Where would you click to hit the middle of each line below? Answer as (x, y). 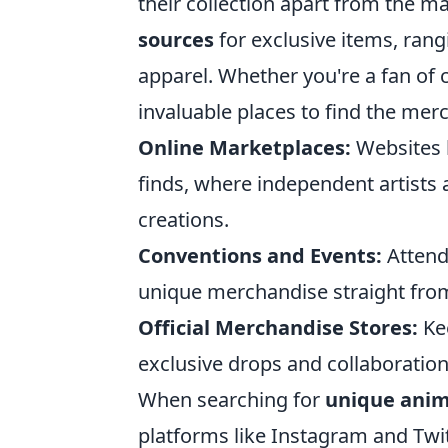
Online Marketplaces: (244, 148)
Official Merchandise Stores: (278, 328)
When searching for (231, 400)
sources (176, 40)
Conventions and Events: (260, 256)
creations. (183, 220)
